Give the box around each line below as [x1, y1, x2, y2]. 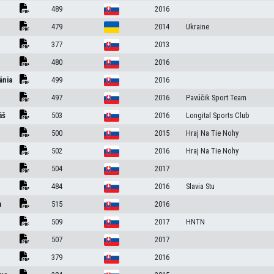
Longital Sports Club [185, 111, 250, 120]
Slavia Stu [185, 182, 215, 191]
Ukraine [185, 22, 209, 31]
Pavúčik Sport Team [185, 93, 246, 102]
